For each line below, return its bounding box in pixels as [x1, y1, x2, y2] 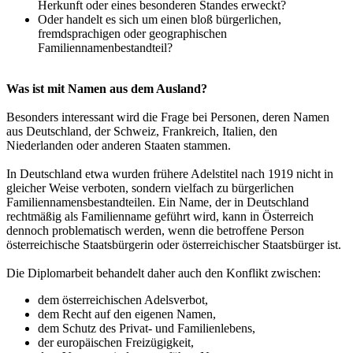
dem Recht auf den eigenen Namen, [38, 307, 216, 321]
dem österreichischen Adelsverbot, [38, 293, 208, 307]
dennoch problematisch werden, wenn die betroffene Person [6, 224, 304, 238]
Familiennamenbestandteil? [38, 41, 173, 55]
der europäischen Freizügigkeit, [38, 336, 194, 350]
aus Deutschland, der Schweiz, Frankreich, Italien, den [6, 124, 277, 139]
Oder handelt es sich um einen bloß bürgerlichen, [38, 13, 281, 27]
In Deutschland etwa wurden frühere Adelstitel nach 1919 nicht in [6, 167, 333, 181]
